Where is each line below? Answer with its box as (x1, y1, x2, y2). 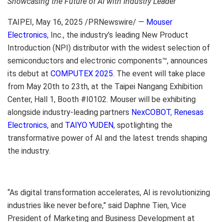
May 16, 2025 (36, 17, 83, 27)
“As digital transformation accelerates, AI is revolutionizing (7, 187, 210, 197)
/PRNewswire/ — (83, 17, 146, 27)
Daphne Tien (124, 200, 167, 210)
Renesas (174, 107, 204, 117)
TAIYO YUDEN (65, 120, 113, 130)
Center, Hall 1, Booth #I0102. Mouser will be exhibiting (7, 94, 196, 104)
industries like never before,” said (7, 200, 124, 210)
